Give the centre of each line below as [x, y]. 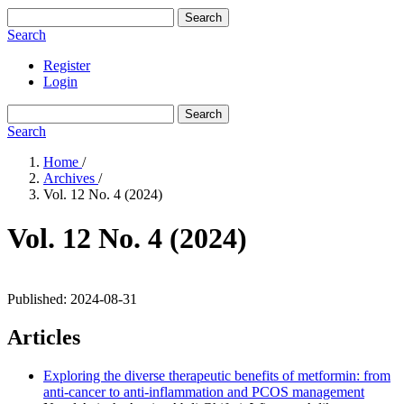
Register [67, 65]
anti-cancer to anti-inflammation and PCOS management [204, 391]
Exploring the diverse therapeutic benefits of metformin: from [217, 375]
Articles [44, 337]
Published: [39, 298]
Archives [71, 178]
